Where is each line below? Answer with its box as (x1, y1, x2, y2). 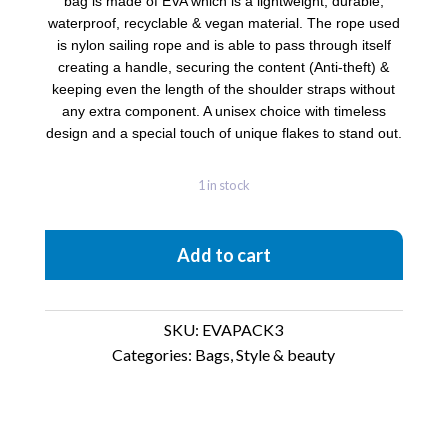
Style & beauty (236, 345, 336, 364)
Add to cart (176, 244, 271, 266)
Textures (212, 267, 273, 287)
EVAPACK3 (202, 320, 284, 339)
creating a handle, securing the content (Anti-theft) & (58, 59, 390, 75)
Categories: (112, 345, 193, 364)
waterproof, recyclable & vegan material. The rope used (47, 15, 400, 31)
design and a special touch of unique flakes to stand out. (45, 125, 402, 141)
